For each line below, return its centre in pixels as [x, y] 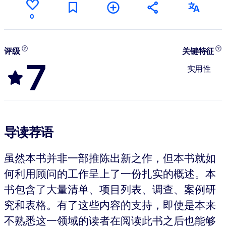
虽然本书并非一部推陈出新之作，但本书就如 [110, 158]
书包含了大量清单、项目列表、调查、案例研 [110, 189]
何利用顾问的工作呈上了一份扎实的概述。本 [110, 173]
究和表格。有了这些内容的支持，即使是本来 [110, 205]
